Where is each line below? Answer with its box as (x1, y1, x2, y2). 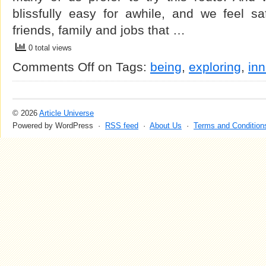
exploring (189, 60, 241, 74)
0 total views (26, 43, 72, 53)
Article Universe (39, 109, 94, 118)
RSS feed (105, 121, 138, 130)
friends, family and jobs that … (12, 23, 185, 37)
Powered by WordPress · (12, 121, 105, 130)
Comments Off (12, 60, 94, 74)
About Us (150, 121, 182, 130)
